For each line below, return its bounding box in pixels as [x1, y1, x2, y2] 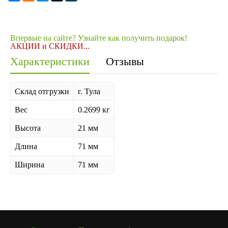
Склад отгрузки [15, 87, 69, 96]
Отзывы [106, 55, 144, 68]
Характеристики [10, 55, 90, 68]
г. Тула [78, 87, 100, 96]
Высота [15, 124, 41, 133]
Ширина [15, 160, 44, 169]
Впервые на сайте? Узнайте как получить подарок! [10, 34, 187, 43]
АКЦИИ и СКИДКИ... [10, 42, 90, 51]
